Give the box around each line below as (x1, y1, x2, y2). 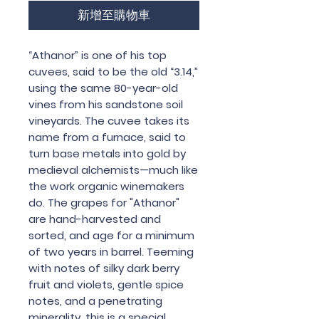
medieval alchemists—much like (28, 162, 198, 177)
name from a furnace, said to (28, 129, 186, 145)
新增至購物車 (78, 6, 150, 23)
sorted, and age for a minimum (28, 227, 194, 243)
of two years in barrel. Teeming (28, 244, 194, 259)
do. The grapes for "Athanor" (28, 194, 179, 210)
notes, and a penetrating (28, 293, 162, 308)
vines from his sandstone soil (28, 96, 183, 112)
